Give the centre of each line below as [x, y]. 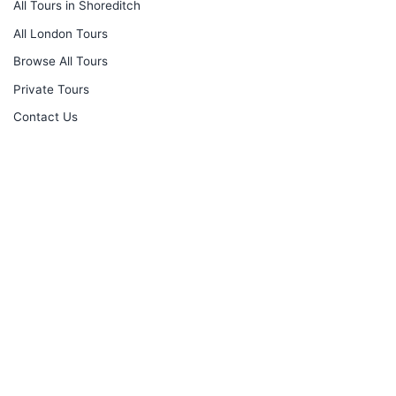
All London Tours [61, 33]
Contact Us [46, 117]
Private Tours [51, 89]
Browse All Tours [61, 61]
